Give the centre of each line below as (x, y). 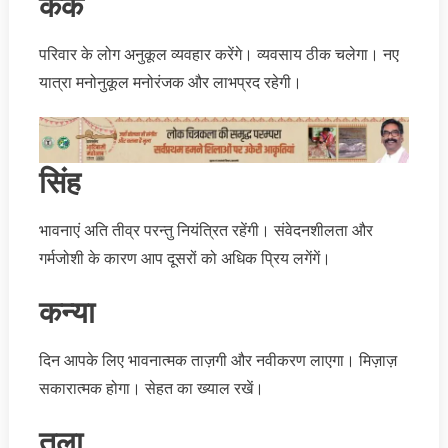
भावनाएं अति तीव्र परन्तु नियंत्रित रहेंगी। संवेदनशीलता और (205, 230)
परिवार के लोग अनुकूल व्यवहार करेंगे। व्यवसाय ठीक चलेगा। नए (218, 54)
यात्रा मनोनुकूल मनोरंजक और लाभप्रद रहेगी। (170, 82)
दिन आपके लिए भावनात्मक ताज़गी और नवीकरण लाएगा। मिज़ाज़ (217, 360)
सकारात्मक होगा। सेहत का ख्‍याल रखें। (151, 388)
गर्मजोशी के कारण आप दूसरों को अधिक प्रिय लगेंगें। (184, 258)
